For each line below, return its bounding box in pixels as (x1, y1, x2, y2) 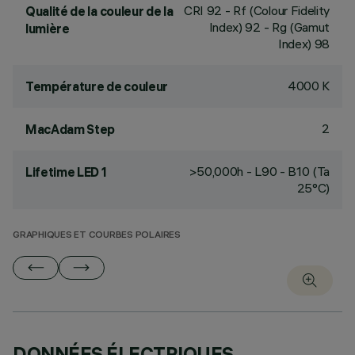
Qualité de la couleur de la (25, 3, 174, 19)
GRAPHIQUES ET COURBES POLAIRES (13, 231, 181, 241)
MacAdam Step (25, 121, 116, 137)
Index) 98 (277, 36, 330, 52)
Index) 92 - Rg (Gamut (208, 19, 330, 35)
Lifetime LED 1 (25, 164, 107, 180)
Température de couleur (25, 78, 168, 94)
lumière (25, 21, 70, 36)
